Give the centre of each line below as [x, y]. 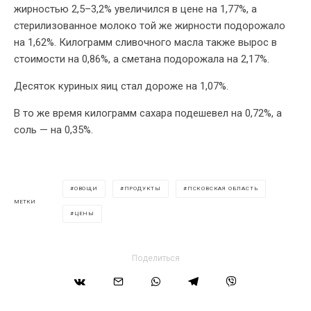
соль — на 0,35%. [53, 130]
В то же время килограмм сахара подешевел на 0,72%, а [148, 114]
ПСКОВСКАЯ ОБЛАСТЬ [223, 189]
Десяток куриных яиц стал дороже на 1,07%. [121, 86]
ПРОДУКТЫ [143, 189]
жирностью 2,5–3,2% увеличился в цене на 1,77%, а [135, 9]
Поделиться [155, 259]
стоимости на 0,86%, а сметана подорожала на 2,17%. [142, 59]
